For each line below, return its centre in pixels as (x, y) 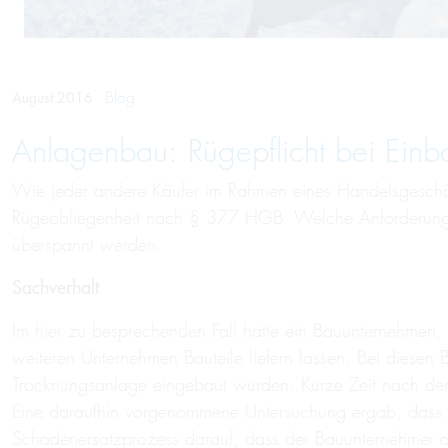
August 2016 (54, 97)
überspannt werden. (87, 244)
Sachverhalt (55, 287)
